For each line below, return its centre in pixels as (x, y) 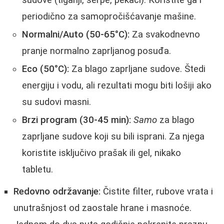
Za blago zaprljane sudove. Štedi (137, 69)
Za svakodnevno (165, 35)
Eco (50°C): (45, 69)
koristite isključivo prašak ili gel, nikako (101, 153)
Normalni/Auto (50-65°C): (76, 35)
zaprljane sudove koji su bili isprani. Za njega (113, 137)
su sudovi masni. (56, 102)
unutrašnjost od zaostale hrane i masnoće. (102, 208)
